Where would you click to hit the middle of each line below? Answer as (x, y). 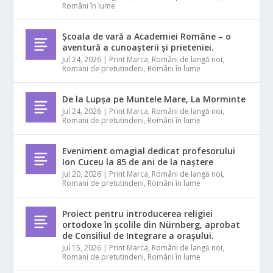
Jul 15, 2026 (82, 248)
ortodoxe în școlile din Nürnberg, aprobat (151, 225)
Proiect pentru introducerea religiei (138, 214)
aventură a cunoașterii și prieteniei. (138, 48)
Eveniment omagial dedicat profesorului (149, 151)
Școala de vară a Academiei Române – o (147, 37)
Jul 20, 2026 (82, 174)
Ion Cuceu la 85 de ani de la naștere (138, 162)
